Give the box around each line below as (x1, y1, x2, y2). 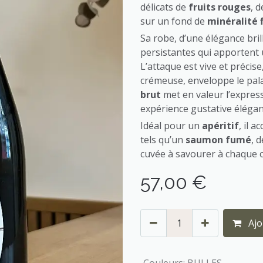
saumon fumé (186, 133, 251, 146)
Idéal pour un (140, 119, 202, 132)
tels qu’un (140, 133, 186, 146)
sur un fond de (140, 15, 207, 28)
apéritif (202, 119, 239, 132)
